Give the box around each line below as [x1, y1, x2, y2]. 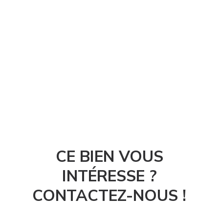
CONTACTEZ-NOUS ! [32, 185, 187, 205]
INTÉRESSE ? [62, 166, 157, 186]
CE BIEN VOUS [55, 146, 163, 166]
